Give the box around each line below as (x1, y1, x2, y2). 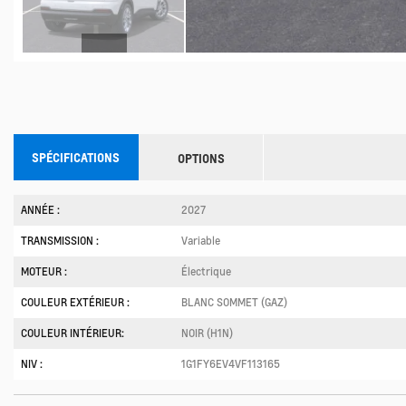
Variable (181, 234, 221, 248)
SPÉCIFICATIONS (32, 150, 121, 166)
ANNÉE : (21, 203, 60, 217)
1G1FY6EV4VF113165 (181, 357, 281, 372)
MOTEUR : (21, 265, 67, 279)
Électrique (181, 265, 232, 279)
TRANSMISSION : (21, 234, 99, 248)
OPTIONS (177, 150, 225, 167)
